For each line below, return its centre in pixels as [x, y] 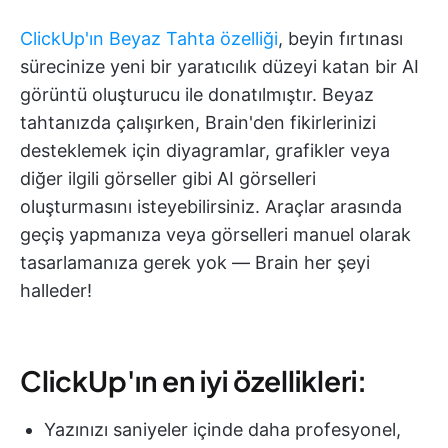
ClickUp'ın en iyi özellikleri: [193, 380]
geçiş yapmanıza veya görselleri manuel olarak [215, 234]
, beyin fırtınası [340, 38]
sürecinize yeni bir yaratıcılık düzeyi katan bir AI [219, 66]
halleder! [56, 290]
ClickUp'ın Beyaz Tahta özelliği [149, 38]
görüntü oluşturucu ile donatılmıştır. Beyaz [197, 94]
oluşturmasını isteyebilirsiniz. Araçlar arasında [211, 206]
